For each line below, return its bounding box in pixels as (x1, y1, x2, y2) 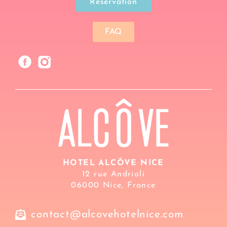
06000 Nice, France (71, 181, 156, 190)
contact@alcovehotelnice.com (31, 209, 183, 220)
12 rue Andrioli (82, 170, 145, 178)
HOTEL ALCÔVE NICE (63, 159, 164, 167)
